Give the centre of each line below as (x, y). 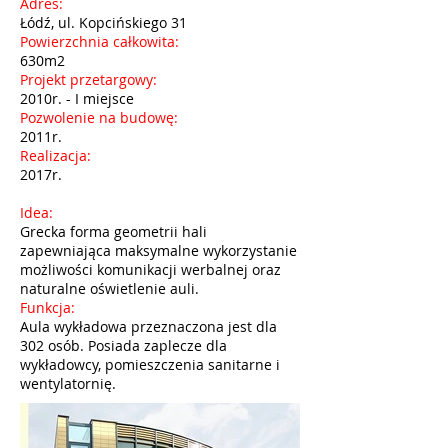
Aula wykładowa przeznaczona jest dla (148, 326)
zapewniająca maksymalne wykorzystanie (158, 250)
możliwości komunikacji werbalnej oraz (150, 269)
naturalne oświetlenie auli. (109, 288)
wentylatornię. (68, 383)
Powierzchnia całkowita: (101, 41)
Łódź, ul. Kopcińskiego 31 (103, 22)
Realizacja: (57, 155)
